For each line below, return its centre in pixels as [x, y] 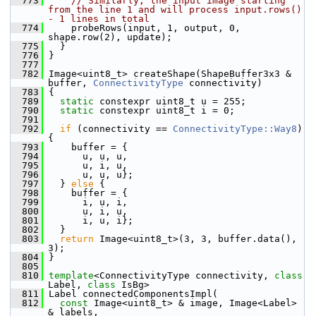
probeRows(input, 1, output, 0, [142, 28]
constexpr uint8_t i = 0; [164, 110]
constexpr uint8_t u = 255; [170, 101]
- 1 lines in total [99, 19]
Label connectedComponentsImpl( [130, 294]
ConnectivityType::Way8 [235, 129]
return [77, 239]
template [71, 275]
